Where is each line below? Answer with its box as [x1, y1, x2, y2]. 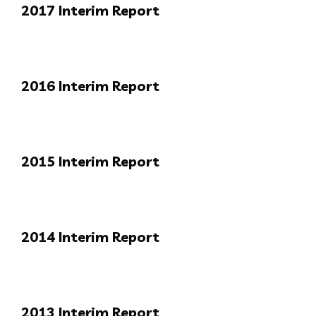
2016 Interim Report [21, 76, 159, 95]
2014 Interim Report [21, 227, 159, 245]
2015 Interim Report [21, 152, 159, 170]
